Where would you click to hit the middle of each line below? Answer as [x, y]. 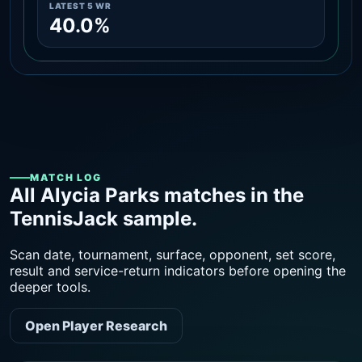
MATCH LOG [66, 177]
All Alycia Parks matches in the [157, 195]
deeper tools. [50, 286]
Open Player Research [96, 325]
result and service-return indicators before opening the [178, 270]
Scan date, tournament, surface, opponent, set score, [173, 254]
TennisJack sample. [103, 219]
